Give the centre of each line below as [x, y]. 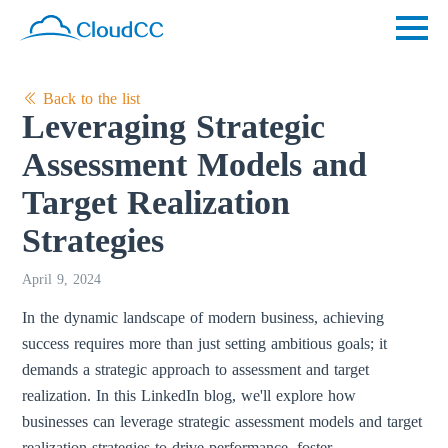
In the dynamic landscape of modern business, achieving [203, 317]
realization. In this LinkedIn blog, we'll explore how [189, 395]
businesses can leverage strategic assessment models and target [222, 421]
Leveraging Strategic [174, 126]
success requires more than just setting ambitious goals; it [205, 343]
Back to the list [89, 98]
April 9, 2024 [62, 279]
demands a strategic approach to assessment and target [196, 369]
